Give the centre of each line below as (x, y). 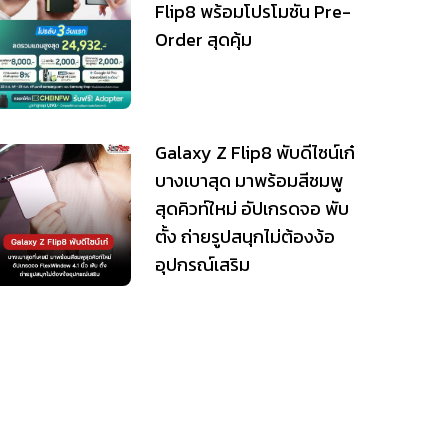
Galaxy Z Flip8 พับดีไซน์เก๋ (254, 152)
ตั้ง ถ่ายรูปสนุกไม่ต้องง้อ (244, 236)
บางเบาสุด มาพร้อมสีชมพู (248, 180)
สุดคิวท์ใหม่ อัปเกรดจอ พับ (251, 208)
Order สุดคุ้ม (203, 39)
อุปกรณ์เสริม (202, 264)
